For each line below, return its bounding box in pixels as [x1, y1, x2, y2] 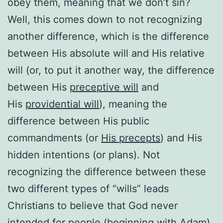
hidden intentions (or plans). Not [7, 148, 160, 161]
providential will [25, 98, 99, 110]
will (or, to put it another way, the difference [7, 64, 215, 76]
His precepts [101, 131, 160, 144]
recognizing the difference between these [7, 165, 206, 178]
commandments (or [7, 131, 101, 144]
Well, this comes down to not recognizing [7, 13, 202, 25]
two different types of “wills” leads [7, 182, 169, 195]
